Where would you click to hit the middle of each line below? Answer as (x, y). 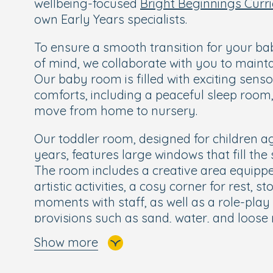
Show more (66, 242)
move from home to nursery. (116, 111)
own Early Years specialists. (111, 19)
